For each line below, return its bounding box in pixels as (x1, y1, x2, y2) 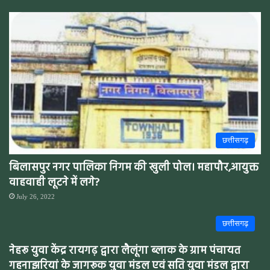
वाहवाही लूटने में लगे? (9, 174, 99, 192)
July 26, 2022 (16, 192, 55, 200)
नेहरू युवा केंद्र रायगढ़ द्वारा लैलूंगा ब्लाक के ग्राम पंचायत (9, 242, 240, 260)
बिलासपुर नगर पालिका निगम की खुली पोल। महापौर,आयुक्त (9, 159, 259, 177)
